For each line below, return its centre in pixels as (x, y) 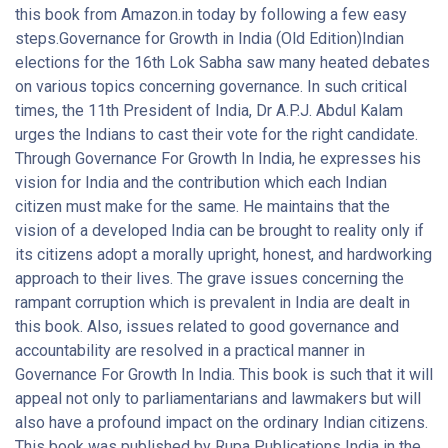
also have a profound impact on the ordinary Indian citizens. (221, 422)
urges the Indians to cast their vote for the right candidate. (216, 134)
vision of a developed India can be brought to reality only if (219, 230)
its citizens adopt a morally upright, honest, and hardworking (223, 254)
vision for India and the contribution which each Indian (201, 182)
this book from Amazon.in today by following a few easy (211, 14)
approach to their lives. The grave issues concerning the (209, 278)
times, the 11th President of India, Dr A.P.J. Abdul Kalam (209, 110)
